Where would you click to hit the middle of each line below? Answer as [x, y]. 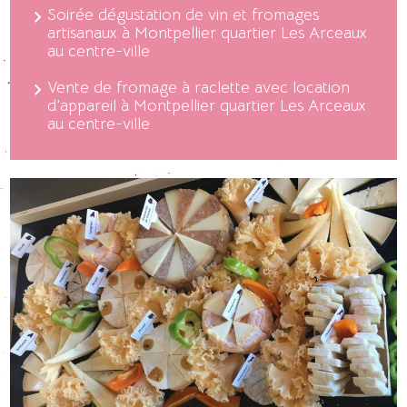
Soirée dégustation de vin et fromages [184, 14]
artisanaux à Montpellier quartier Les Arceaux [208, 32]
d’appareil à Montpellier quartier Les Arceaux [207, 105]
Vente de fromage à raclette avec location [199, 87]
